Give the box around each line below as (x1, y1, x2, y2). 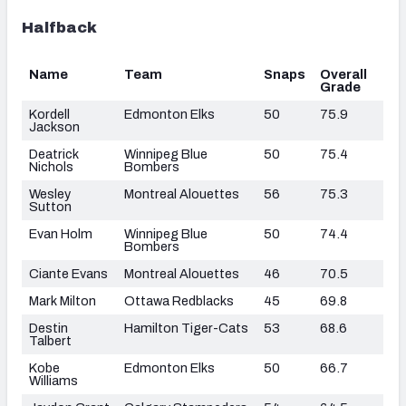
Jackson (29, 119, 80, 134)
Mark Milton (29, 293, 96, 308)
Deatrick (29, 146, 79, 161)
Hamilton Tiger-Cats (124, 320, 248, 335)
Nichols (29, 159, 73, 174)
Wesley (29, 186, 71, 201)
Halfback (22, 19, 97, 35)
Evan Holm (29, 226, 92, 241)
